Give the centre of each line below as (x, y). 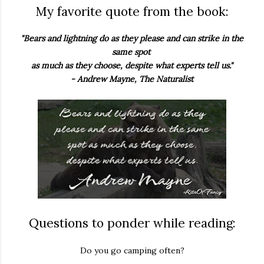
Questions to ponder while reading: (132, 223)
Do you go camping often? (132, 250)
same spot (132, 52)
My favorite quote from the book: (132, 12)
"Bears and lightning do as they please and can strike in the (132, 39)
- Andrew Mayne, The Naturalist (132, 79)
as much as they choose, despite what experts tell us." (132, 66)
